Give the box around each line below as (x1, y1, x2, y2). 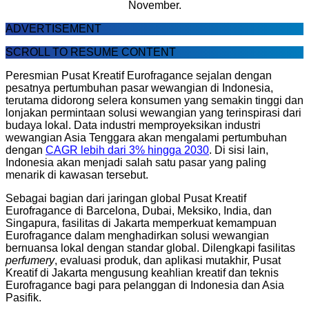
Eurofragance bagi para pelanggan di (6, 279, 190, 291)
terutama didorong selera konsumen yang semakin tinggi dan (6, 94, 303, 106)
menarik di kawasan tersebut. (6, 168, 148, 181)
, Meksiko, (172, 204, 223, 217)
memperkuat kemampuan (150, 217, 277, 229)
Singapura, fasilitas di (6, 217, 114, 229)
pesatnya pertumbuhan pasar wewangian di (6, 81, 222, 94)
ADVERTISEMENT (6, 22, 101, 34)
